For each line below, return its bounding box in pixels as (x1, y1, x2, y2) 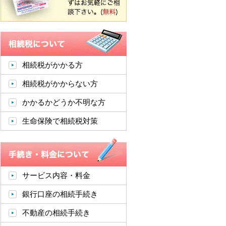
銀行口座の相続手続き (22, 190, 98, 198)
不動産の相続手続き (22, 208, 90, 217)
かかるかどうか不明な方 (22, 98, 105, 106)
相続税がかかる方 (22, 61, 83, 69)
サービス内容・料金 (22, 171, 90, 180)
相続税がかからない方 (22, 79, 98, 88)
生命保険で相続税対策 (22, 117, 98, 125)
